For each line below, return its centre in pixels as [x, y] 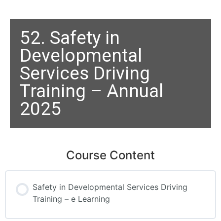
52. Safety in [70, 38]
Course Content [110, 155]
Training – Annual [92, 91]
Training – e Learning [71, 199]
